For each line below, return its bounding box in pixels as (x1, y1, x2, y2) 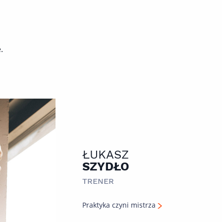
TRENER (82, 176, 114, 186)
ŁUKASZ (82, 148, 129, 162)
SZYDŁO (82, 160, 129, 173)
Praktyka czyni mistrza (82, 200, 158, 210)
